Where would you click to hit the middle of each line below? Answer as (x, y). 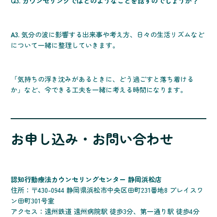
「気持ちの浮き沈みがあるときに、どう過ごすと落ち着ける (102, 79)
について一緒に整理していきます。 (65, 45)
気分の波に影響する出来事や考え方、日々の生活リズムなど (112, 35)
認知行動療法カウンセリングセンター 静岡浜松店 (86, 179)
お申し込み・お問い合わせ (92, 139)
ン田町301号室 (33, 201)
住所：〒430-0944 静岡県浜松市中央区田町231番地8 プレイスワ (107, 190)
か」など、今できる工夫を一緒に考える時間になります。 (99, 90)
